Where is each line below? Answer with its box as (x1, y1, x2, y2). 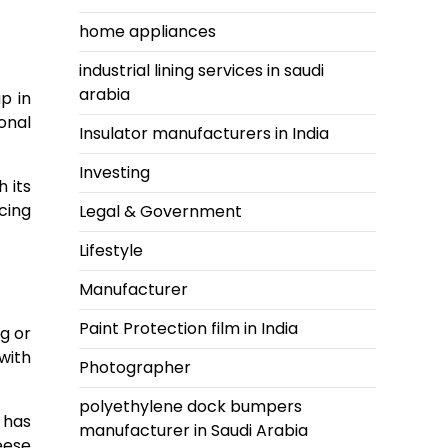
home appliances (79, 20, 216, 44)
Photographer (79, 356, 191, 380)
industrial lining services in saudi (79, 59, 324, 83)
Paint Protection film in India (79, 317, 298, 341)
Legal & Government (79, 200, 242, 224)
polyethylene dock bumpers (79, 395, 302, 419)
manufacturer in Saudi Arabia (79, 419, 308, 443)
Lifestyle (79, 239, 143, 263)
